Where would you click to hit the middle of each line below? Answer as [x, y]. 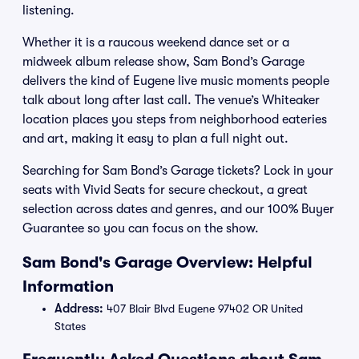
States [70, 326]
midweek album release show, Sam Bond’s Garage [163, 62]
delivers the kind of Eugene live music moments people [176, 81]
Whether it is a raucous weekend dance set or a [156, 42]
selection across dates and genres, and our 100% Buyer [178, 209]
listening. [48, 10]
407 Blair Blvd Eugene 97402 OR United [203, 309]
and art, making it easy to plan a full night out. [155, 139]
